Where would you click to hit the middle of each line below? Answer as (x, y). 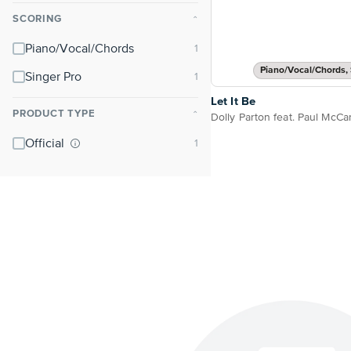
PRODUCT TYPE (54, 114)
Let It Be (233, 102)
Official (46, 144)
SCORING (37, 19)
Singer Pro (53, 78)
